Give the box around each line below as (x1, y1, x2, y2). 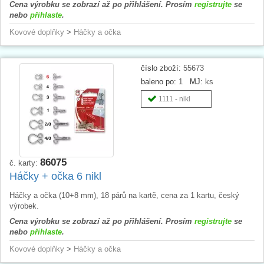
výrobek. (9, 201, 39, 210)
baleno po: (141, 77, 176, 86)
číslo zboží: (141, 63, 181, 72)
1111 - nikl (159, 94, 190, 103)
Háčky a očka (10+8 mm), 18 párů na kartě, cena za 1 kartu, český (9, 190, 239, 200)
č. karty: (9, 158, 40, 167)
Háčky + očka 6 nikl (9, 170, 101, 182)
